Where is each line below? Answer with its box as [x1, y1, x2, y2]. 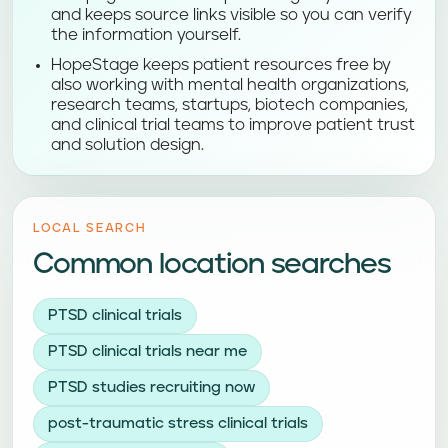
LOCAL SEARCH [33, 222, 147, 235]
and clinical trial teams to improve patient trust [51, 117, 415, 133]
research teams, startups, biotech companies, [51, 97, 408, 113]
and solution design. [51, 137, 204, 153]
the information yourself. [51, 27, 241, 43]
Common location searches [33, 250, 391, 279]
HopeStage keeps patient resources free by [51, 57, 391, 73]
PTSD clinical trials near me [48, 344, 247, 359]
